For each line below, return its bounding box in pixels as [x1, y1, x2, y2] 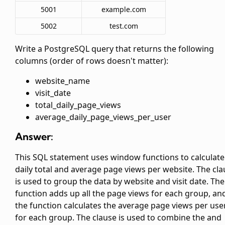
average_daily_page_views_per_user [35, 111, 171, 123]
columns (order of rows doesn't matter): [15, 55, 168, 67]
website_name [35, 75, 90, 87]
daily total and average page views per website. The [15, 164, 212, 175]
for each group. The [15, 212, 92, 223]
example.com [101, 5, 146, 15]
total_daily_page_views [35, 99, 121, 111]
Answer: [15, 130, 53, 143]
